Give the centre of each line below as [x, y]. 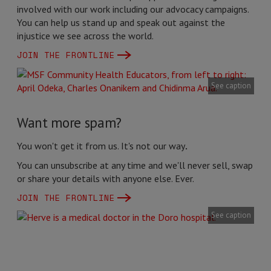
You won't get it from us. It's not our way [101, 146]
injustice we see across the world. [85, 36]
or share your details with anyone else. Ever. [106, 178]
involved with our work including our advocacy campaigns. [133, 9]
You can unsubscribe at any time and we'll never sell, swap [135, 165]
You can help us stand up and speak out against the [121, 22]
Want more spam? [69, 122]
